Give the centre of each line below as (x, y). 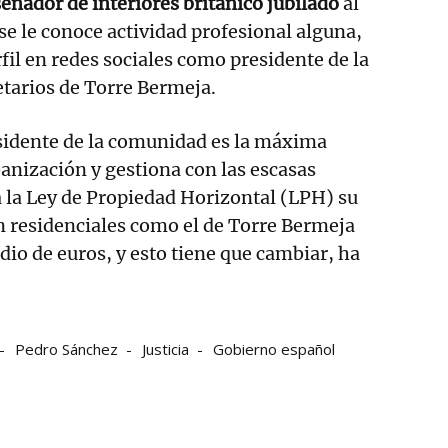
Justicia (165, 348)
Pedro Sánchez (66, 348)
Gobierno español (274, 348)
